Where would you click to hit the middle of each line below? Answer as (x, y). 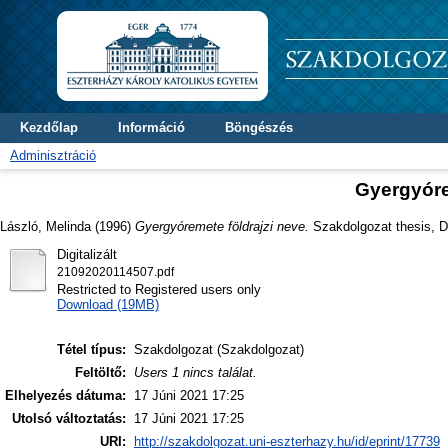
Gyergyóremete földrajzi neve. (222, 226)
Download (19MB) (107, 304)
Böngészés (259, 127)
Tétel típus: (91, 350)
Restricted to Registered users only (158, 289)
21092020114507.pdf (115, 271)
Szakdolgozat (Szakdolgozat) (219, 350)
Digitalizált (86, 254)
